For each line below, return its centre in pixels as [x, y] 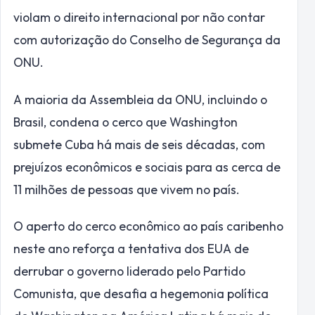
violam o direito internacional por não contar [139, 18]
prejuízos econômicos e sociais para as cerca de [147, 167]
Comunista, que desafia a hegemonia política [141, 293]
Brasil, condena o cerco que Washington [126, 122]
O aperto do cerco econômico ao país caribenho [148, 226]
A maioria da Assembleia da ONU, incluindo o [140, 99]
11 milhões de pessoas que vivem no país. [127, 189]
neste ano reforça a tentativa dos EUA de [131, 248]
